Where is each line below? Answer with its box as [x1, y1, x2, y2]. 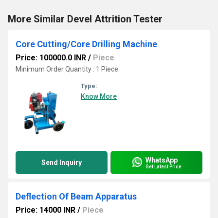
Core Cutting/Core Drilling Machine [16, 39, 157, 49]
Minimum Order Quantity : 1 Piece [16, 65, 118, 73]
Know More [81, 92, 117, 100]
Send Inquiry [41, 159, 82, 166]
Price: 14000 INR [16, 205, 75, 215]
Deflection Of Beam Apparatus [16, 191, 137, 201]
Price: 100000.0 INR [16, 53, 86, 62]
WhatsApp [145, 156, 178, 164]
